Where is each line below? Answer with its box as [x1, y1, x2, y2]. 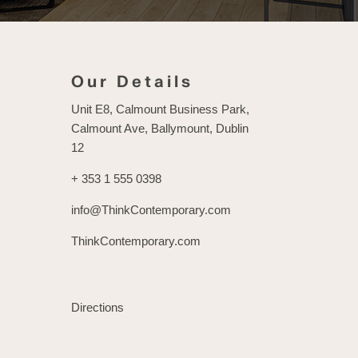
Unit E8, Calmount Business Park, [71, 102, 250, 117]
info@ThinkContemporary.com [71, 203, 232, 217]
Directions [71, 300, 125, 315]
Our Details [71, 72, 194, 93]
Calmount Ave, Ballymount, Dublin [71, 121, 249, 136]
